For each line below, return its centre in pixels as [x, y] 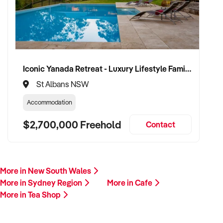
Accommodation [49, 102]
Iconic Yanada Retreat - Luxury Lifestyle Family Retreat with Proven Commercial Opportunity [188, 68]
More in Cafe [130, 183]
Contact [161, 124]
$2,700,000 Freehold [72, 124]
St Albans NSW [62, 84]
